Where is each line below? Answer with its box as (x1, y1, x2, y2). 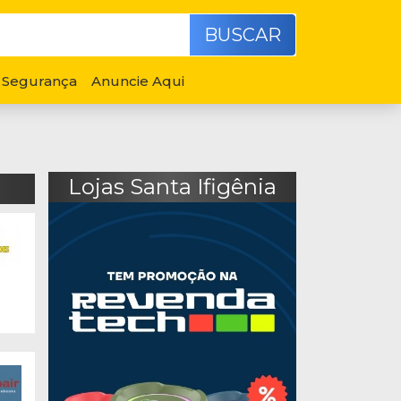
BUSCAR (204, 24, 281, 46)
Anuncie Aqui (91, 73, 184, 90)
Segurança (2, 73, 77, 90)
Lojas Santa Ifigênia (67, 174, 277, 200)
